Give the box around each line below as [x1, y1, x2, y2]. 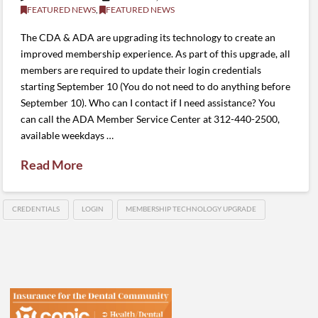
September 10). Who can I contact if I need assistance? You [21, 96, 276, 109]
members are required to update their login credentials [21, 63, 262, 76]
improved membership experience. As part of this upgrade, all [21, 47, 291, 60]
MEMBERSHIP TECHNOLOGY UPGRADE [126, 204, 257, 214]
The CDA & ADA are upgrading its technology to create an [21, 31, 276, 43]
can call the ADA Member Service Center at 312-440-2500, [21, 112, 280, 125]
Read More [21, 156, 84, 172]
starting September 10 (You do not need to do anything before [21, 79, 291, 92]
